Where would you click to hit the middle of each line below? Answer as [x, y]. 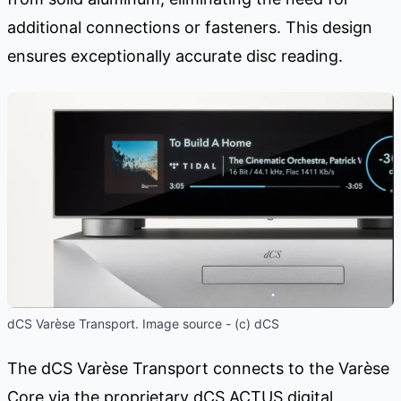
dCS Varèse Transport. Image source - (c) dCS [143, 323]
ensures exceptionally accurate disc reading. [175, 56]
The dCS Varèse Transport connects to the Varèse [198, 368]
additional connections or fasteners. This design [190, 28]
